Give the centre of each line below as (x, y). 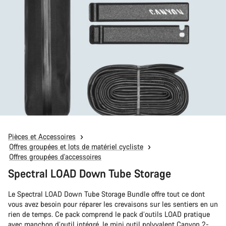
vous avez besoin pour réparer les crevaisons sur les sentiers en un (113, 204)
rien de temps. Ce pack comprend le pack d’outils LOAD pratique (109, 214)
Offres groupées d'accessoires (55, 157)
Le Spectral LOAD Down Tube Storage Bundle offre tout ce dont (106, 194)
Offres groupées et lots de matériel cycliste (76, 147)
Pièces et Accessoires (42, 137)
